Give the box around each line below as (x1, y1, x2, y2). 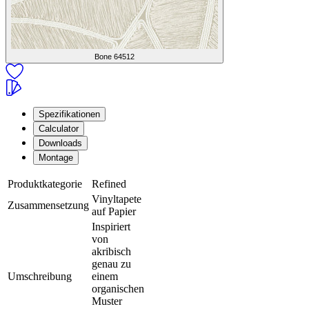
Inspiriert (92, 221, 130, 233)
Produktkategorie (8, 178, 82, 190)
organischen (92, 283, 144, 295)
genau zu (92, 258, 131, 270)
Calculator (39, 123, 79, 134)
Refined (92, 178, 126, 190)
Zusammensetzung (8, 199, 89, 212)
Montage (39, 152, 73, 163)
